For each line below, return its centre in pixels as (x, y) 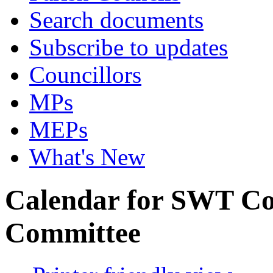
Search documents (116, 20)
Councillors (85, 75)
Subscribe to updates (129, 47)
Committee (73, 233)
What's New (87, 157)
